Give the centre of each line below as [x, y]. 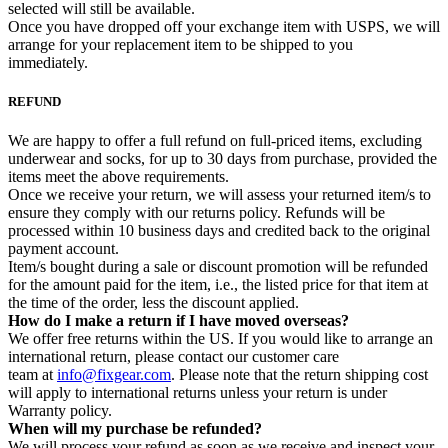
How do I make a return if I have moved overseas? [178, 321]
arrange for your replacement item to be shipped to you [180, 45]
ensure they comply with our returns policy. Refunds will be [196, 213]
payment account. [63, 249]
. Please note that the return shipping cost [299, 375]
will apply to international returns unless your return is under [197, 393]
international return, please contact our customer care [173, 357]
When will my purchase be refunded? [135, 429]
